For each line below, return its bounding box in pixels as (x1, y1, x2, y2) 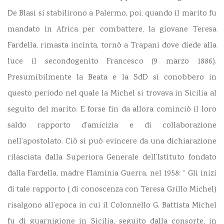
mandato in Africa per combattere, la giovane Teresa (7, 23, 216, 35)
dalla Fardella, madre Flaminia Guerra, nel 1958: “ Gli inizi (7, 167, 216, 179)
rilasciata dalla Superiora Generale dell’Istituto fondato (7, 151, 216, 163)
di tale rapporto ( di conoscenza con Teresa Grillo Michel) (7, 183, 216, 195)
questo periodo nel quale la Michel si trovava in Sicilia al (7, 87, 216, 99)
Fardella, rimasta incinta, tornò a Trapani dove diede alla (7, 39, 216, 51)
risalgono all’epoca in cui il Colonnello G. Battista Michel (7, 199, 216, 211)
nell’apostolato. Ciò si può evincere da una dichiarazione (7, 135, 216, 147)
